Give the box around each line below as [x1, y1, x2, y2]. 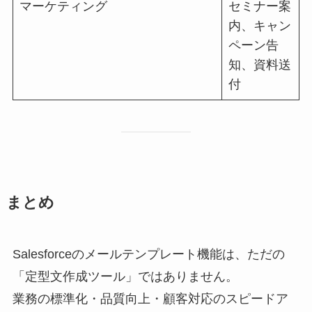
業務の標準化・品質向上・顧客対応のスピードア [12, 292, 288, 306]
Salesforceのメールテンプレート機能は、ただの [12, 247, 285, 262]
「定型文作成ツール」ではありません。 [12, 270, 238, 284]
